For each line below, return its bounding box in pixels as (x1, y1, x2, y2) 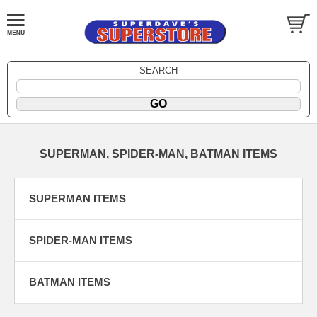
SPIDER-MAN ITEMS (29, 234, 132, 246)
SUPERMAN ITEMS (29, 192, 126, 204)
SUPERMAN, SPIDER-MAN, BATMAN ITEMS (40, 147, 277, 160)
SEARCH (139, 64, 178, 76)
